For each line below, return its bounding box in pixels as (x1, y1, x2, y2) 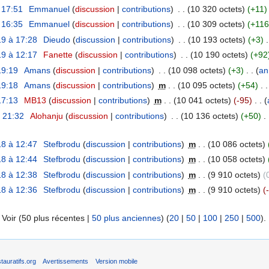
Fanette (43, 50, 73, 60)
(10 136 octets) (180, 110, 238, 121)
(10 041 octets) (173, 95, 231, 106)
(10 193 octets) (187, 34, 246, 44)
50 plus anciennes (92, 213, 161, 223)
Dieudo (43, 34, 70, 44)
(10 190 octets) (190, 50, 248, 60)
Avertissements (43, 258, 89, 265)
